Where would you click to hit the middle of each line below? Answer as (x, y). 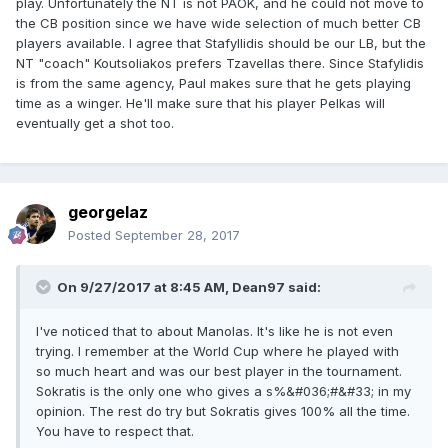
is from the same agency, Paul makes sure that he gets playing (213, 83)
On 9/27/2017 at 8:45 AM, (144, 287)
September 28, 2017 (177, 235)
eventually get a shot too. (95, 123)
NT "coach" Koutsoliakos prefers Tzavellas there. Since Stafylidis (220, 63)
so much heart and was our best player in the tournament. (219, 371)
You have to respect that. (115, 431)
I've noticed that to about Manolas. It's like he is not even (214, 331)
